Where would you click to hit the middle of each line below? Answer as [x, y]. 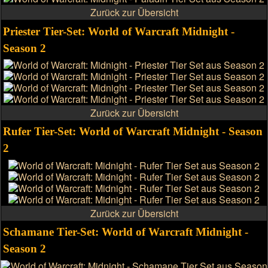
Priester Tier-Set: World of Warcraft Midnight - [119, 31]
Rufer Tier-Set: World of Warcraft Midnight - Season [133, 132]
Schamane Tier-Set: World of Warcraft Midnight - [126, 232]
